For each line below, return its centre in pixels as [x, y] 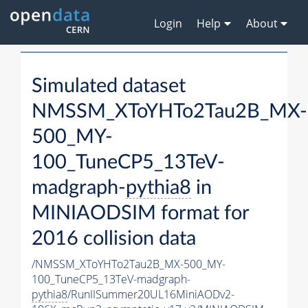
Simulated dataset [109, 87]
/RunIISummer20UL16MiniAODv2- [151, 295]
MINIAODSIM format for [140, 214]
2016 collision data [114, 239]
